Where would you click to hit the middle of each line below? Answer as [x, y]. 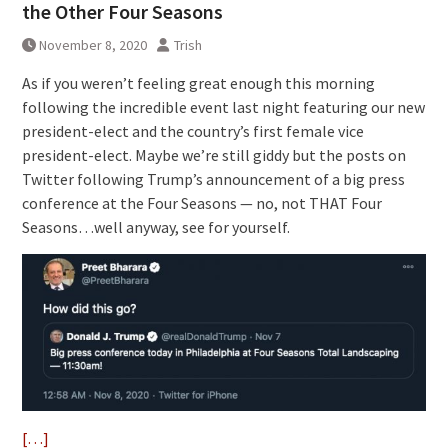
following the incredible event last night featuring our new [223, 107]
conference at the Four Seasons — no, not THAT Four [201, 203]
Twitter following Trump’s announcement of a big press [213, 179]
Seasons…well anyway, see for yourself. [155, 227]
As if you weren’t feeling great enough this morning [198, 83]
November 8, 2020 [92, 45]
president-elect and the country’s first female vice [192, 131]
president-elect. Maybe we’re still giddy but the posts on [213, 155]
